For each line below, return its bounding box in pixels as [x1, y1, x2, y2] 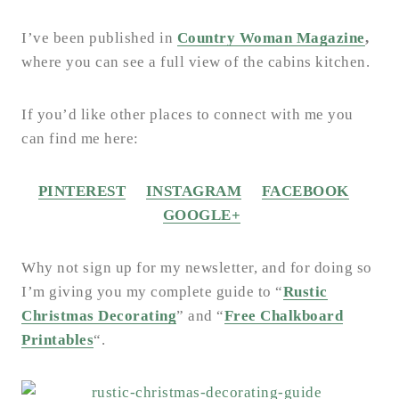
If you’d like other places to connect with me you [21, 106, 354, 124]
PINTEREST [37, 183, 126, 200]
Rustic [282, 283, 328, 301]
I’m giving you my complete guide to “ [21, 283, 283, 301]
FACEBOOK [261, 183, 349, 200]
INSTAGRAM [145, 183, 242, 200]
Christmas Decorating [21, 307, 176, 325]
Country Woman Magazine [176, 29, 365, 47]
